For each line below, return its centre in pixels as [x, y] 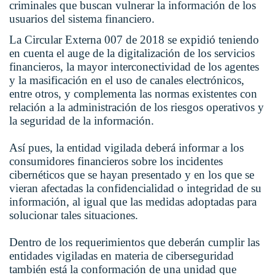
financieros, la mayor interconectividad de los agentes [134, 67]
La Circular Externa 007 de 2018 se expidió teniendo [134, 40]
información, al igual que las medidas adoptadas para [133, 202]
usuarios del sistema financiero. [83, 19]
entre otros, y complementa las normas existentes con [133, 94]
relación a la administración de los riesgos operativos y [137, 107]
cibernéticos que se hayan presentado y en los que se [132, 175]
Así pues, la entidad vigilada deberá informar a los [126, 148]
